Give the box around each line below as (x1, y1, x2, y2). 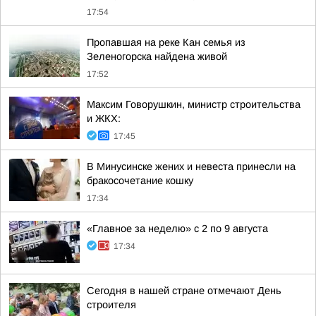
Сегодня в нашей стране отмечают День (87, 285, 281, 296)
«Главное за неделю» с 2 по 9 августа (87, 223, 268, 234)
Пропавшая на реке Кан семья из (87, 37, 245, 48)
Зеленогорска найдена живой (87, 51, 227, 62)
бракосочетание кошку (87, 175, 193, 186)
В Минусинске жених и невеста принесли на (87, 161, 296, 172)
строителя (87, 299, 136, 310)
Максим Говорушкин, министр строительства (87, 99, 300, 110)
